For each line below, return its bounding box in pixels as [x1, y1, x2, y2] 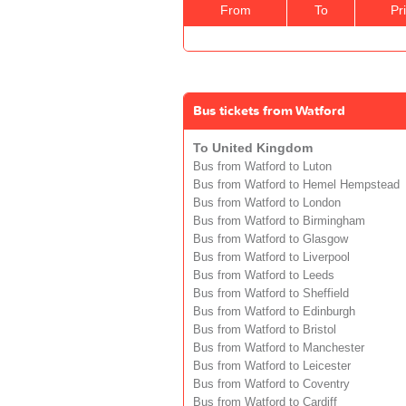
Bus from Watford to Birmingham [193, 214, 365, 227]
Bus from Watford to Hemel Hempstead [193, 178, 400, 191]
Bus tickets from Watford [193, 101, 345, 120]
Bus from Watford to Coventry [193, 377, 350, 391]
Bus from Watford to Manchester [193, 341, 364, 354]
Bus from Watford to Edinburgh [193, 304, 355, 318]
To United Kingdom [193, 140, 313, 155]
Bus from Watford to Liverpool [193, 250, 350, 264]
